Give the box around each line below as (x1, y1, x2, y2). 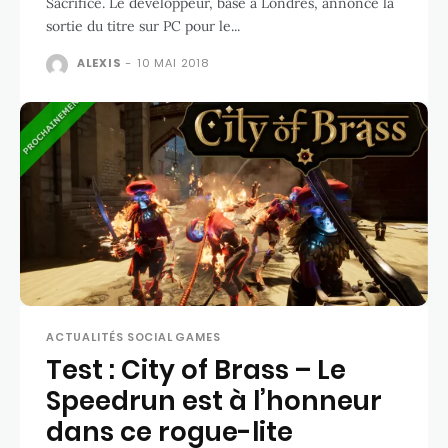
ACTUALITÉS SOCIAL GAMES (46, 328, 221, 345)
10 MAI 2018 (138, 54, 209, 71)
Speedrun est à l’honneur (46, 382, 382, 419)
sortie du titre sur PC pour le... (46, 16, 240, 35)
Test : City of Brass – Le (46, 351, 346, 388)
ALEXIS (76, 54, 122, 71)
